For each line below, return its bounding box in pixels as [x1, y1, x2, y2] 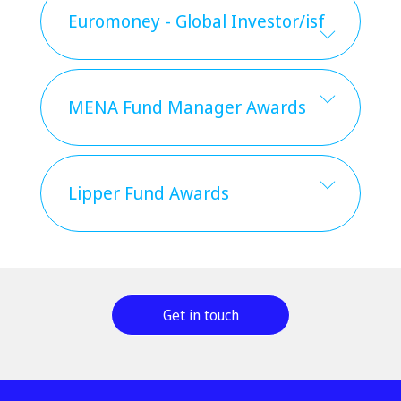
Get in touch [162, 305, 239, 325]
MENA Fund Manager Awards [68, 95, 306, 119]
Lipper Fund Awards [68, 181, 229, 205]
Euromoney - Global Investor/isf [68, 9, 325, 33]
